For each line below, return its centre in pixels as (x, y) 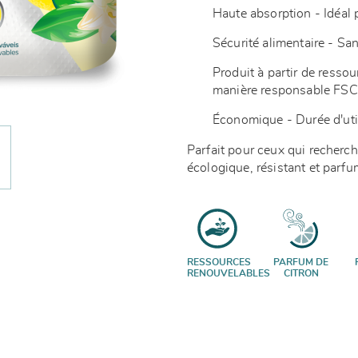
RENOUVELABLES (229, 273)
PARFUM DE (301, 262)
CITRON (301, 273)
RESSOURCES (219, 262)
